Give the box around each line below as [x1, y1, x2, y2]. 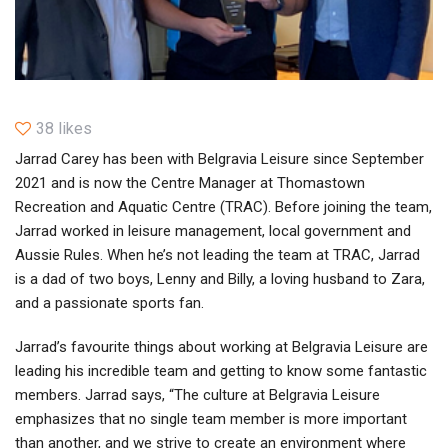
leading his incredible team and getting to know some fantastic [15, 361, 427, 380]
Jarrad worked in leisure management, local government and [15, 221, 411, 240]
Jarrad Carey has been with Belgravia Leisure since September [15, 149, 424, 168]
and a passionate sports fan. [15, 293, 204, 312]
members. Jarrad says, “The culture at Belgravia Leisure [15, 385, 380, 404]
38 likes [36, 118, 92, 138]
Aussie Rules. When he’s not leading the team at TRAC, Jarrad [15, 245, 420, 264]
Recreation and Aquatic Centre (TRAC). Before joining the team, [15, 197, 432, 216]
